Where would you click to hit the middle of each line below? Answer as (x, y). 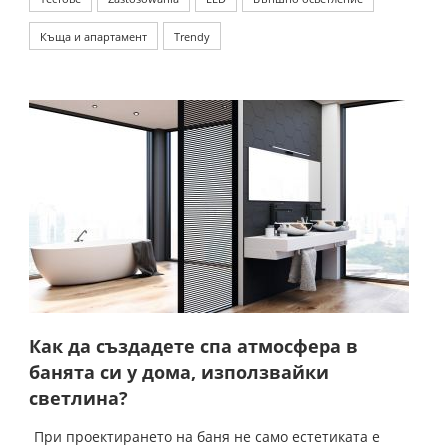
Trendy (192, 37)
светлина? (78, 398)
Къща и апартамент (93, 37)
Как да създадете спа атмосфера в (193, 346)
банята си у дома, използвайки (179, 372)
